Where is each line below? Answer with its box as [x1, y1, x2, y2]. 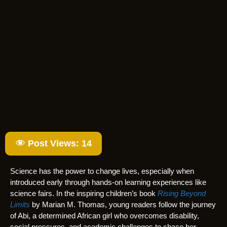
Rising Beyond [158, 189, 206, 198]
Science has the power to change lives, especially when [10, 167, 194, 176]
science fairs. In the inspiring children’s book [10, 189, 158, 198]
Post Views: [28, 138, 79, 149]
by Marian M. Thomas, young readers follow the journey [30, 200, 216, 209]
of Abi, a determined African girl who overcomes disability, [10, 211, 199, 220]
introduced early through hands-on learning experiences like [10, 178, 206, 187]
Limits [10, 200, 30, 209]
